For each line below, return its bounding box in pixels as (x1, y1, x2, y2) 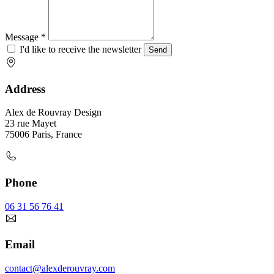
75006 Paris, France (5, 129, 82, 140)
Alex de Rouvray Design (5, 107, 102, 118)
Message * (5, 31, 46, 42)
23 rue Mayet (5, 118, 56, 129)
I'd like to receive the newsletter (20, 43, 141, 54)
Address (5, 82, 45, 95)
